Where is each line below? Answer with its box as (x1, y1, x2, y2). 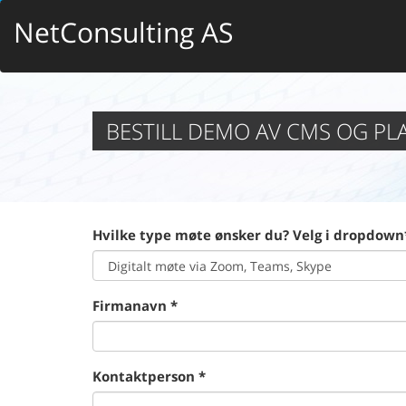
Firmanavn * (92, 296, 178, 314)
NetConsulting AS (14, 14, 233, 51)
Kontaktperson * (92, 367, 206, 385)
